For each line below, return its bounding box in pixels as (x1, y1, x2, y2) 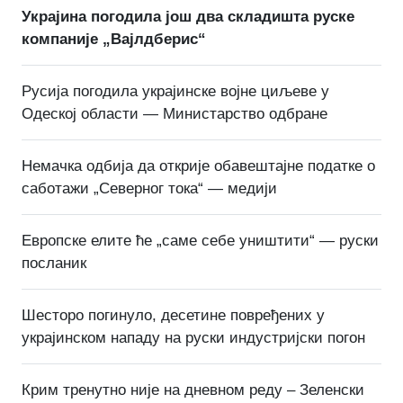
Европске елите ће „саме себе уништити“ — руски (22, 231, 379, 249)
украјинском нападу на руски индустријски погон (22, 328, 365, 346)
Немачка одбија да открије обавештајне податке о (22, 157, 375, 175)
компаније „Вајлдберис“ (22, 30, 206, 48)
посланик (22, 254, 86, 272)
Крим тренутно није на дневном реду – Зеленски (22, 381, 364, 399)
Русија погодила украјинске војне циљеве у (22, 82, 329, 100)
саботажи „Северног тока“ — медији (22, 179, 277, 197)
